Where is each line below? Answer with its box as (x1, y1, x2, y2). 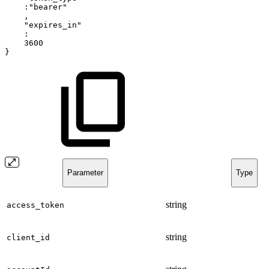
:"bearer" (24, 2, 67, 11)
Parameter (67, 168, 103, 178)
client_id (7, 233, 50, 242)
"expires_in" (24, 20, 82, 29)
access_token (7, 201, 64, 210)
